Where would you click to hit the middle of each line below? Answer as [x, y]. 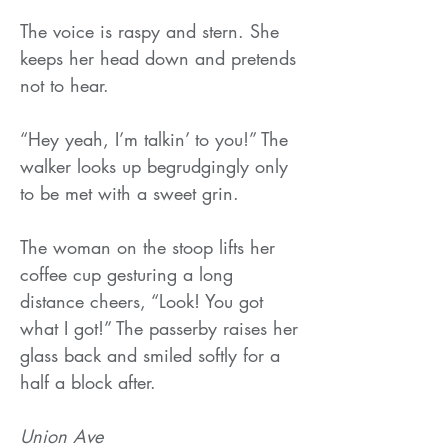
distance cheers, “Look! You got [141, 300]
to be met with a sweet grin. [129, 192]
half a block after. [88, 381]
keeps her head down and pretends [158, 57]
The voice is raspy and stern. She [149, 30]
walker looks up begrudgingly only [154, 165]
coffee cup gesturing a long [126, 273]
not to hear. [64, 84]
